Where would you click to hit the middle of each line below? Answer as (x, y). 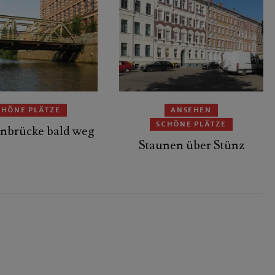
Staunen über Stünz (191, 146)
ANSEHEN (191, 110)
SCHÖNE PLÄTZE (191, 124)
